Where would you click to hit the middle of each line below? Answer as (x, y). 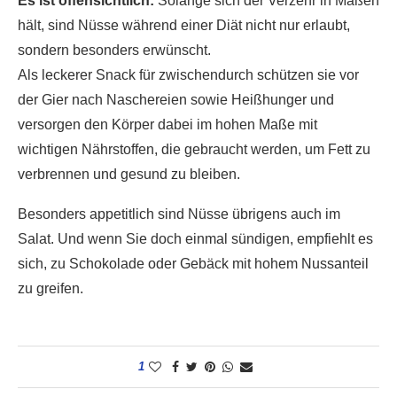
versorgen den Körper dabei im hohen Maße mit (167, 125)
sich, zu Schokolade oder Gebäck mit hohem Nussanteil (193, 264)
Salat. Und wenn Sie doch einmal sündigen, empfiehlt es (195, 239)
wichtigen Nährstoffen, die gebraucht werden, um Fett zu (194, 149)
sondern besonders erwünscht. (114, 50)
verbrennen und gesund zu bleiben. (129, 174)
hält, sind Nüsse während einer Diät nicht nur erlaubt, (184, 25)
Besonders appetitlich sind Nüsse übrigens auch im (179, 214)
